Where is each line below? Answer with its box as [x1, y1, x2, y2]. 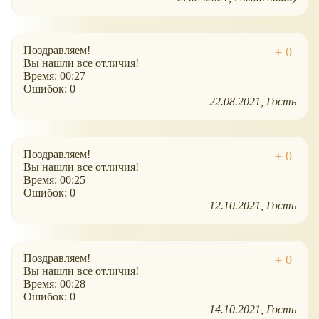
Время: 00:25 [23, 174, 85, 187]
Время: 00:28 [23, 278, 85, 291]
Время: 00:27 [23, 70, 85, 83]
